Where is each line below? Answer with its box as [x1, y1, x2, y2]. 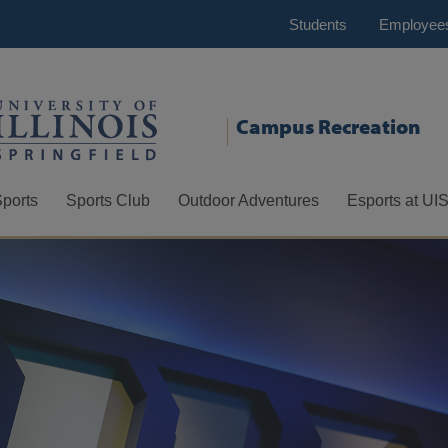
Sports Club [66, 191, 150, 209]
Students [289, 15, 347, 33]
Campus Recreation [236, 112, 422, 139]
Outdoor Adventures [178, 191, 319, 209]
